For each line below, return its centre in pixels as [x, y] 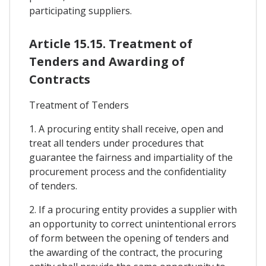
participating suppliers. [80, 10]
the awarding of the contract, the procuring [126, 253]
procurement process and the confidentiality [128, 172]
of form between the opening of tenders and [129, 238]
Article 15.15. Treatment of [111, 44]
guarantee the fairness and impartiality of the [131, 158]
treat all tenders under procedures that [116, 143]
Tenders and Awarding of [107, 62]
